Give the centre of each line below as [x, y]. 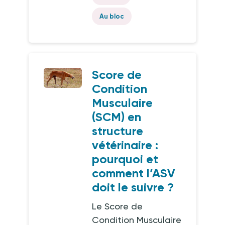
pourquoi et [125, 159]
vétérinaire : [125, 145]
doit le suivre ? [133, 187]
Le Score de [118, 206]
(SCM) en [117, 117]
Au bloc [112, 16]
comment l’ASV [134, 173]
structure [118, 131]
